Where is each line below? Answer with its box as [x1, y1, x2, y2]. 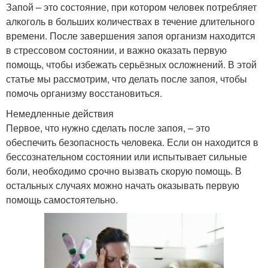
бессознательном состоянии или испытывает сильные [6, 149, 247, 163]
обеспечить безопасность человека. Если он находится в [6, 135, 258, 149]
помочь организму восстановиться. [6, 86, 162, 100]
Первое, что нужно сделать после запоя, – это [6, 120, 210, 135]
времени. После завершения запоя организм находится [6, 28, 255, 42]
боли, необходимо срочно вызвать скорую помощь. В [6, 163, 242, 178]
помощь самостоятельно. [6, 192, 118, 206]
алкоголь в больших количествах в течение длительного [6, 14, 255, 28]
